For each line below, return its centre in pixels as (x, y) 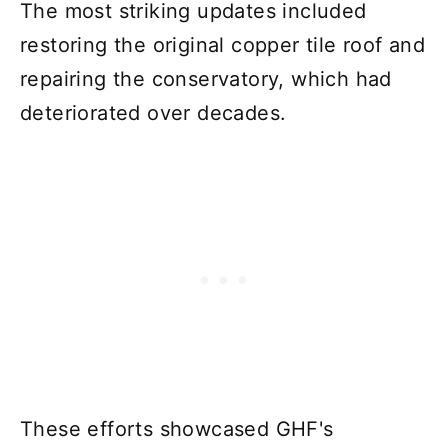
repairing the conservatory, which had (206, 79)
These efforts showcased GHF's (177, 429)
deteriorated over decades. (153, 113)
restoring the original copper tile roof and (223, 45)
